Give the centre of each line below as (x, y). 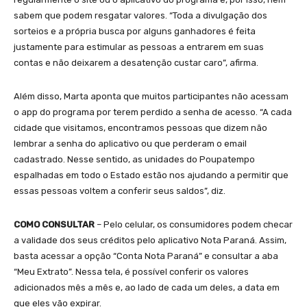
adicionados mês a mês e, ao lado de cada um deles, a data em (147, 287)
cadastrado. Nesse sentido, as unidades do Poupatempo (134, 159)
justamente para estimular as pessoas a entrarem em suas (139, 47)
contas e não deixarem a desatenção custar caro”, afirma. (136, 62)
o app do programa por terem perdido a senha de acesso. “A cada (153, 112)
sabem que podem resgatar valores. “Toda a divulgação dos (140, 15)
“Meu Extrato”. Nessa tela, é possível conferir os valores (131, 271)
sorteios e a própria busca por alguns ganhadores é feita (135, 31)
